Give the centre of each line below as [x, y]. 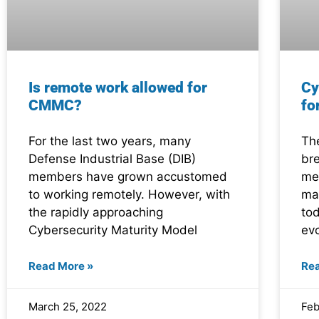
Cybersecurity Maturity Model [113, 230]
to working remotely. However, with [129, 195]
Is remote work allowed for [118, 88]
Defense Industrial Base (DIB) [112, 159]
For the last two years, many [110, 141]
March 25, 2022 [68, 307]
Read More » [61, 266]
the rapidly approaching [96, 213]
